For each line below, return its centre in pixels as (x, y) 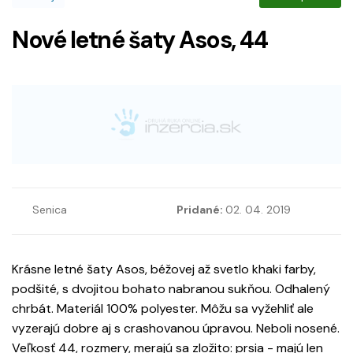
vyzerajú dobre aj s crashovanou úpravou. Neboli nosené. (176, 329)
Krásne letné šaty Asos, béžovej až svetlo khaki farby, (164, 269)
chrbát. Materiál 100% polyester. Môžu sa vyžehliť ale (163, 309)
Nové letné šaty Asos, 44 (139, 40)
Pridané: (201, 210)
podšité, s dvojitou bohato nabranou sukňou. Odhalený (171, 289)
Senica (50, 210)
